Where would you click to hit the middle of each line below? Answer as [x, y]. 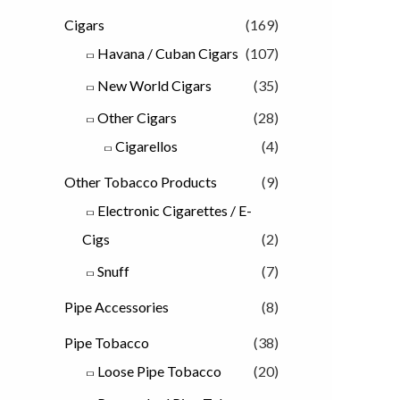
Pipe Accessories [117, 307]
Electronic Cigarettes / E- [175, 211]
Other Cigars [137, 118]
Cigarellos [146, 146]
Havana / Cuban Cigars [168, 54]
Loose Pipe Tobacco [159, 371]
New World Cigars [154, 86]
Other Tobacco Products [141, 182]
